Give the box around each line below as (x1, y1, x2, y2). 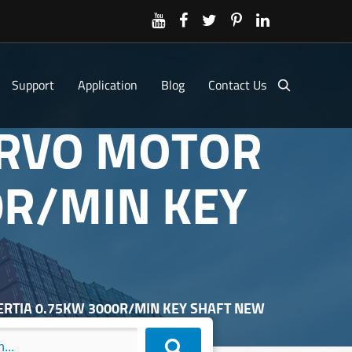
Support (12, 75, 54, 94)
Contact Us (208, 75, 266, 94)
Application (78, 75, 137, 94)
